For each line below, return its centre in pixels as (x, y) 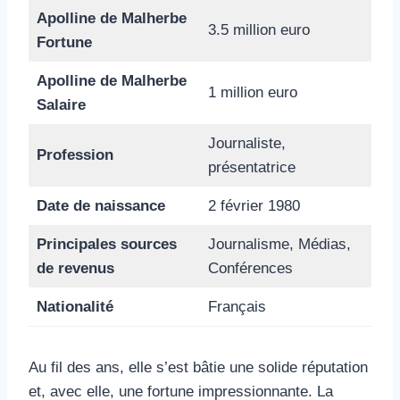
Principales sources (106, 244)
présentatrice (251, 167)
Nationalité (75, 306)
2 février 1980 (254, 205)
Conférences (250, 268)
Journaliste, (246, 143)
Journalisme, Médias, (279, 244)
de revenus (75, 268)
